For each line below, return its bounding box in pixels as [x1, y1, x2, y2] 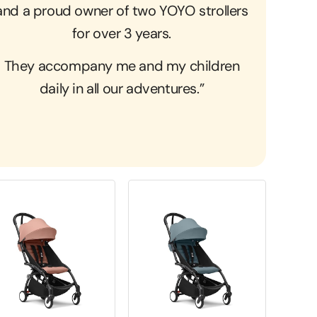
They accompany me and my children [4, 57, 240, 76]
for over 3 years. [71, 23, 172, 42]
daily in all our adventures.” [39, 79, 204, 98]
